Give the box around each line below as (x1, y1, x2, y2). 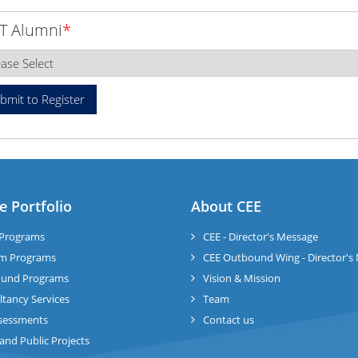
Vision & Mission (203, 271, 280, 285)
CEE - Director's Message (203, 229, 318, 244)
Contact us (203, 312, 254, 327)
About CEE (191, 197, 261, 216)
